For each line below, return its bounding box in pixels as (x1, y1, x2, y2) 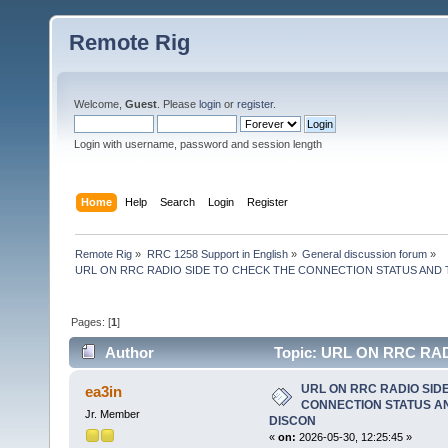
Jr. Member (84, 408, 140, 421)
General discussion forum (301, 247, 427, 260)
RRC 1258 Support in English (146, 247, 288, 260)
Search (160, 195, 196, 208)
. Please (157, 98, 199, 110)
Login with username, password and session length (74, 138, 322, 150)
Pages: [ (71, 315, 112, 328)
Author (105, 344, 155, 362)
